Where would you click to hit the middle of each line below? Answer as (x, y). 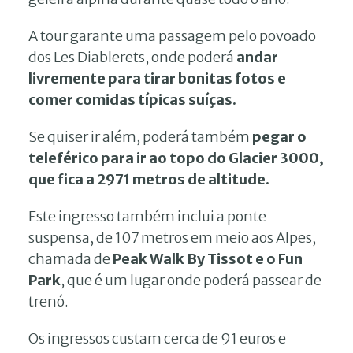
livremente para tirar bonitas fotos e (157, 78)
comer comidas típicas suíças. (132, 99)
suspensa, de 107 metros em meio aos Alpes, (172, 237)
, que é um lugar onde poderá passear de (191, 280)
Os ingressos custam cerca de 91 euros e (157, 338)
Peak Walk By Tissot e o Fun (208, 258)
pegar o (279, 136)
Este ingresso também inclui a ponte (147, 216)
